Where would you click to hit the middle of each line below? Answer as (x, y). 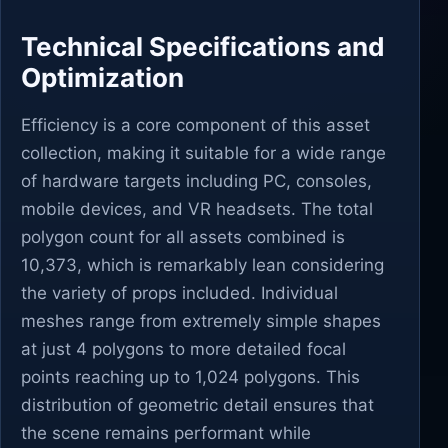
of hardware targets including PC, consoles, (196, 181)
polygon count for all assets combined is (183, 237)
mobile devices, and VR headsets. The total (197, 209)
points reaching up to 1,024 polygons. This (190, 377)
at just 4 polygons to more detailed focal (183, 349)
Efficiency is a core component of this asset (195, 125)
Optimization (102, 77)
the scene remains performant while (166, 433)
